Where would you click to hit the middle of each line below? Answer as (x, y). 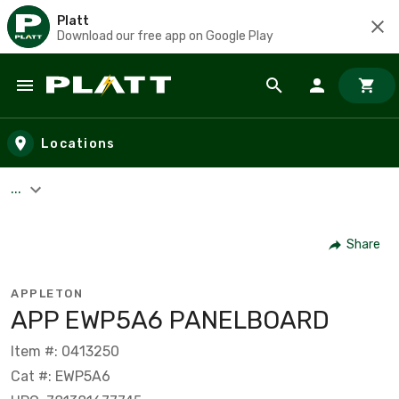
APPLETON (47, 293)
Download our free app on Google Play (165, 36)
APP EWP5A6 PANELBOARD (170, 320)
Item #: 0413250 (65, 351)
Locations (78, 143)
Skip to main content (94, 103)
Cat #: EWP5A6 (61, 376)
